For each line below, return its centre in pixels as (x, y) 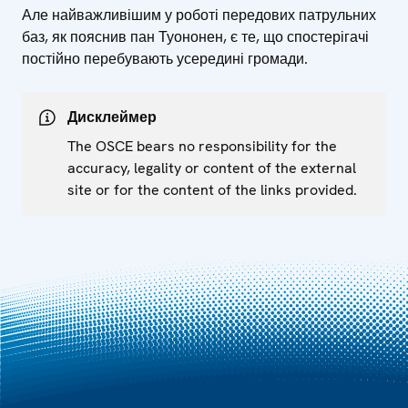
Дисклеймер (112, 117)
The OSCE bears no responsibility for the (202, 146)
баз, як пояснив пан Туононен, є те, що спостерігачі (195, 36)
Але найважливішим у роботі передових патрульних (199, 15)
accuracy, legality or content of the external (212, 168)
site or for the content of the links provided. (212, 189)
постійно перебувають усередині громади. (165, 58)
